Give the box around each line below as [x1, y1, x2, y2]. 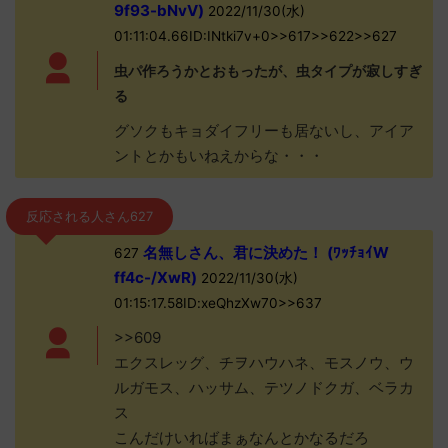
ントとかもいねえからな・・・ [113, 146, 324, 165]
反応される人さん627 [26, 209, 153, 224]
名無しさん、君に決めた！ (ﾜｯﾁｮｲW [138, 243, 389, 262]
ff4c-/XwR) [113, 268, 197, 287]
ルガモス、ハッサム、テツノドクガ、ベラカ [113, 378, 414, 397]
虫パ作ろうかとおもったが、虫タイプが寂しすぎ [113, 63, 422, 79]
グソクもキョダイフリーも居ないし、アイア [113, 121, 414, 140]
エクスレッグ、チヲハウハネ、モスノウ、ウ [113, 353, 414, 372]
